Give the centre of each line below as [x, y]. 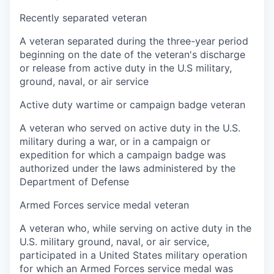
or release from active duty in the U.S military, [126, 68]
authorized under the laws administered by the [128, 168]
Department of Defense [74, 182]
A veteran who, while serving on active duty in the [135, 228]
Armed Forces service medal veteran [104, 205]
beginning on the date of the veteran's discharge [132, 55]
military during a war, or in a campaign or [115, 142]
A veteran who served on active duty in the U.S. [130, 128]
